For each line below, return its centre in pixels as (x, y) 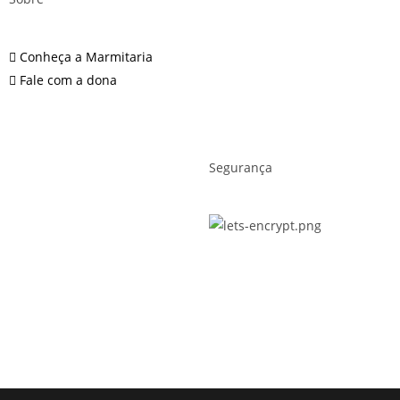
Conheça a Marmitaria (86, 57)
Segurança (241, 168)
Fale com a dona (68, 80)
